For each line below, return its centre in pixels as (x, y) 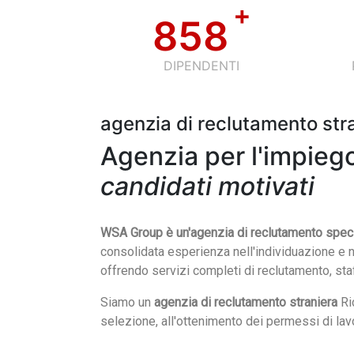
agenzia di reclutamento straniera (246, 303)
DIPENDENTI (202, 66)
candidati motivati (207, 186)
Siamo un (127, 303)
